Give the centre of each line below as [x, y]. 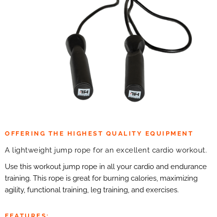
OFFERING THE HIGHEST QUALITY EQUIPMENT [99, 133]
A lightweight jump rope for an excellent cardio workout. [106, 150]
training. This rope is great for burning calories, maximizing [101, 178]
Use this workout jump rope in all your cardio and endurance [106, 167]
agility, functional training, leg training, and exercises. [92, 190]
